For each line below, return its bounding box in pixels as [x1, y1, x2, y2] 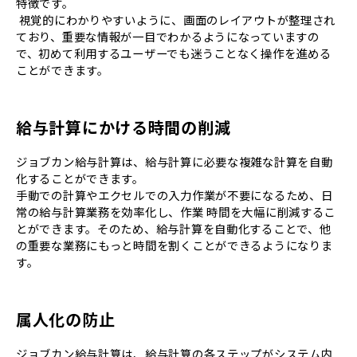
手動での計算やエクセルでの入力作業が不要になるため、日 [16, 186, 333, 203]
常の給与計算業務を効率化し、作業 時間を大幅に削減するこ [16, 202, 336, 220]
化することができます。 [16, 169, 144, 186]
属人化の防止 [16, 308, 116, 331]
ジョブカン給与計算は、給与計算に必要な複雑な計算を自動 [16, 152, 333, 170]
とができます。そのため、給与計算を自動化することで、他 [16, 219, 331, 237]
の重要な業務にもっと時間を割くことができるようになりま [16, 236, 333, 253]
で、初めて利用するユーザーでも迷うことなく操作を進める [16, 44, 331, 61]
